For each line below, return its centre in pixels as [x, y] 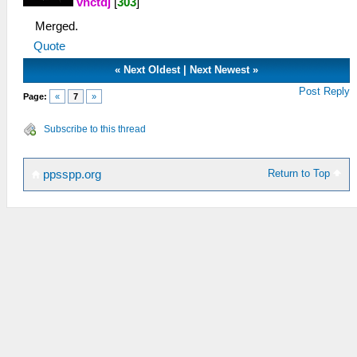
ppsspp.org [71, 174]
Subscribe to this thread [95, 129]
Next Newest [220, 69]
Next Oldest [152, 69]
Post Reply [325, 91]
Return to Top [301, 173]
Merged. [57, 26]
